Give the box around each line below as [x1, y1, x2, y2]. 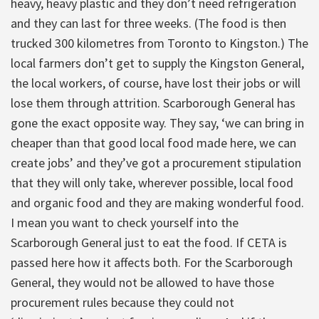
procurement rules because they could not [11, 293, 234, 310]
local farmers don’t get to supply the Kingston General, [11, 54, 304, 71]
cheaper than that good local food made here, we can [11, 134, 296, 151]
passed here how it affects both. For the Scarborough [11, 253, 293, 271]
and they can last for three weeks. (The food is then [11, 14, 286, 31]
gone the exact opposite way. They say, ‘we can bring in [11, 114, 304, 131]
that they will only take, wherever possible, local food [11, 174, 293, 191]
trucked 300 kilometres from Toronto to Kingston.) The [11, 34, 308, 51]
